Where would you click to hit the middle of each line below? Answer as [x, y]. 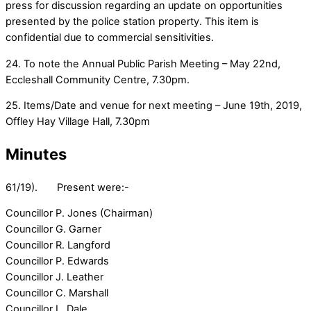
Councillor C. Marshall [57, 293]
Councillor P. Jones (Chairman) [79, 213]
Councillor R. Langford [58, 245]
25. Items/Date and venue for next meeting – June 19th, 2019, [154, 106]
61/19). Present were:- [67, 187]
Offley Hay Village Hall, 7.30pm [78, 122]
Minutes [36, 154]
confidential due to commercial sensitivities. [110, 37]
